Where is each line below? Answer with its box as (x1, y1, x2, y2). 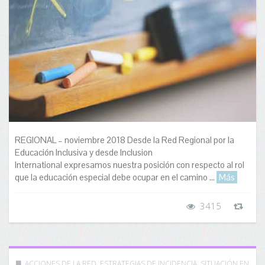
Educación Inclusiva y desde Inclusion (15, 147, 153, 159)
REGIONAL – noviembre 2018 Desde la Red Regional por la (15, 134, 234, 146)
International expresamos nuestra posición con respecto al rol (15, 159, 244, 171)
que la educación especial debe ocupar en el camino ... (15, 172, 216, 183)
